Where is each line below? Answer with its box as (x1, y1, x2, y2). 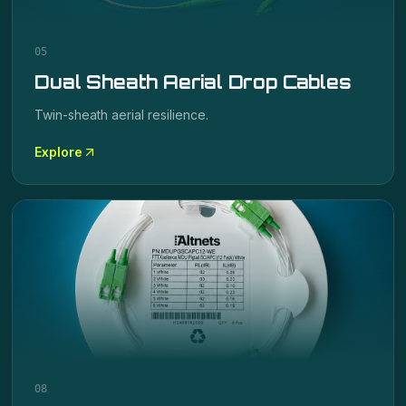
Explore (34, 144, 83, 159)
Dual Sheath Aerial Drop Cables (34, 71, 352, 93)
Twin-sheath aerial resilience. (34, 107, 209, 122)
